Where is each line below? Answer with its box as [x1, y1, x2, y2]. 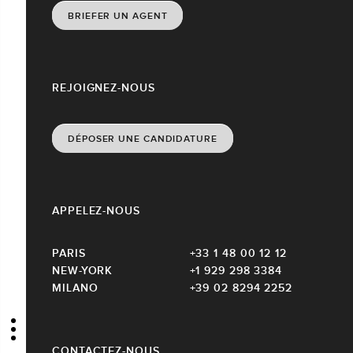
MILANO [52, 281, 98, 295]
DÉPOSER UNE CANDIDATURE [68, 133, 217, 145]
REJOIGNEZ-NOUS [52, 81, 155, 95]
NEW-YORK [52, 264, 113, 277]
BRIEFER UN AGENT [68, 10, 168, 22]
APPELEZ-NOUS [52, 204, 140, 217]
